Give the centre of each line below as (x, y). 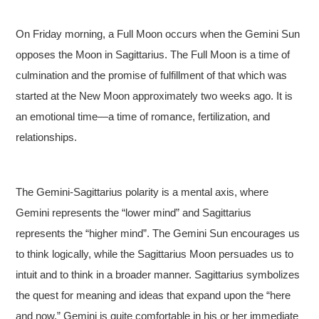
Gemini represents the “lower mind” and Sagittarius (134, 213)
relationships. (47, 137)
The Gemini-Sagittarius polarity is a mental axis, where (142, 192)
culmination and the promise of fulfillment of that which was (152, 75)
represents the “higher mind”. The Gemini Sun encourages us (158, 233)
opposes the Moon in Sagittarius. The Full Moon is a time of (153, 54)
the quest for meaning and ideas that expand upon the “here (153, 295)
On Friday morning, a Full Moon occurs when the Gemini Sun (158, 34)
